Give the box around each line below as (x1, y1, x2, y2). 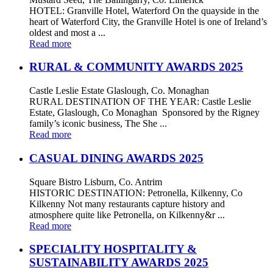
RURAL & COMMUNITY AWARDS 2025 (29, 60, 243, 74)
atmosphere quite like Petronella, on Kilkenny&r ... (29, 209, 225, 220)
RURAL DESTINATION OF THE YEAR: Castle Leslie (29, 96, 251, 107)
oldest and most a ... (29, 27, 105, 38)
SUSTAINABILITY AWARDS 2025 (29, 256, 208, 269)
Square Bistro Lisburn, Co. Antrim (29, 176, 162, 187)
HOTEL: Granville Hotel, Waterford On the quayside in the (29, 5, 259, 16)
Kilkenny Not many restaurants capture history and (29, 198, 225, 209)
